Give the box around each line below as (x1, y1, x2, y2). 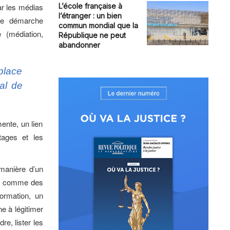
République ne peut (58, 31, 126, 40)
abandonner (58, 41, 100, 50)
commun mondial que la (58, 21, 138, 30)
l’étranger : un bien (58, 11, 122, 21)
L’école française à (58, 2, 122, 11)
